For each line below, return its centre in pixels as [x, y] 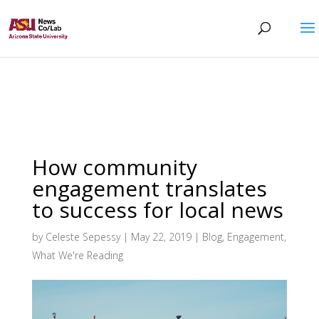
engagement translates [149, 188]
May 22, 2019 [161, 236]
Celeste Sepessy [83, 236]
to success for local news [157, 209]
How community [114, 167]
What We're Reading [77, 255]
